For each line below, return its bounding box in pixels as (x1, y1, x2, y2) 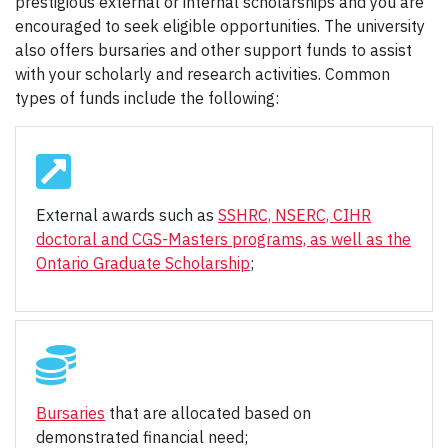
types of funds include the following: (15, 88, 283, 109)
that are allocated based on (105, 403, 311, 424)
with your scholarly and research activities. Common (15, 64, 390, 85)
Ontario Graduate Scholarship (36, 253, 250, 274)
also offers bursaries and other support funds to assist (15, 40, 412, 61)
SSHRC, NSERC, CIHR (218, 205, 371, 226)
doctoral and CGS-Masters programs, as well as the (36, 229, 411, 250)
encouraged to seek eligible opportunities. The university (15, 16, 425, 37)
